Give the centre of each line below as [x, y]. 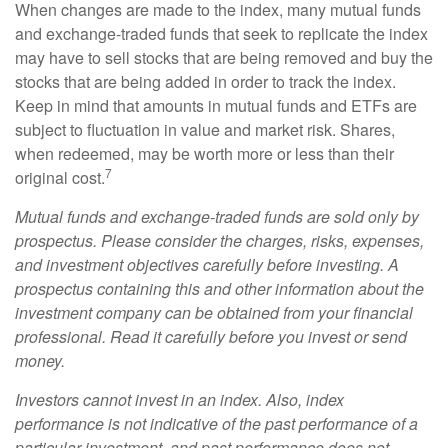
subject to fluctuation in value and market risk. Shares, [205, 129]
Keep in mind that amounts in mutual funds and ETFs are [216, 105]
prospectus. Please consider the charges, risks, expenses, [219, 240]
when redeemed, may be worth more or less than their [204, 153]
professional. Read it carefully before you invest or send [211, 336]
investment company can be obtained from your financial [214, 312]
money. [40, 360]
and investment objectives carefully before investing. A [207, 264]
